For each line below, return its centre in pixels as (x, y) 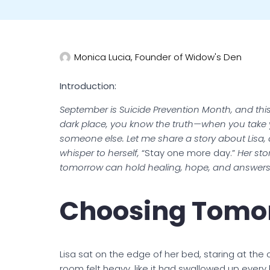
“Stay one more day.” (188, 153)
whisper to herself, (101, 153)
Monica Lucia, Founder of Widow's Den (158, 57)
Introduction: (89, 86)
